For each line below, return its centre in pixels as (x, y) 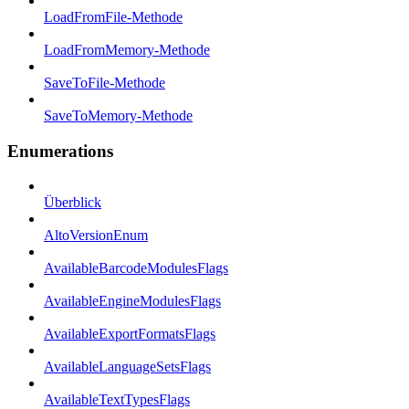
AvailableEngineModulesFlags (132, 301)
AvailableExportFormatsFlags (130, 334)
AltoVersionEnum (96, 236)
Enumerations (60, 151)
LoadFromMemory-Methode (127, 49)
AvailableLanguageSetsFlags (127, 367)
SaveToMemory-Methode (118, 115)
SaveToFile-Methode (105, 82)
